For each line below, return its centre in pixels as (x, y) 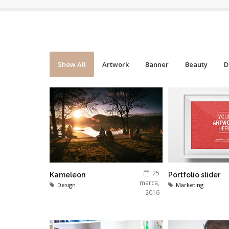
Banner (157, 64)
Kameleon (67, 175)
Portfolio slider (194, 175)
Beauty (196, 64)
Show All (72, 64)
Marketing (190, 185)
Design (66, 185)
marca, (149, 183)
